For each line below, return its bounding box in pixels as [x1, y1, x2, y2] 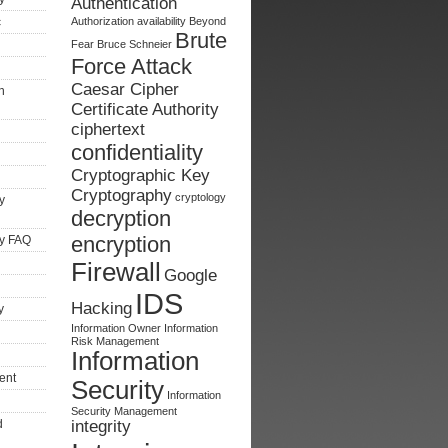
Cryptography [71, 186, 172, 205]
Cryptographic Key [71, 166, 210, 185]
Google [164, 266, 217, 285]
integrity [71, 417, 131, 436]
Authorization [71, 15, 134, 27]
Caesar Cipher [71, 80, 179, 99]
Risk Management [71, 335, 159, 347]
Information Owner [71, 322, 161, 334]
